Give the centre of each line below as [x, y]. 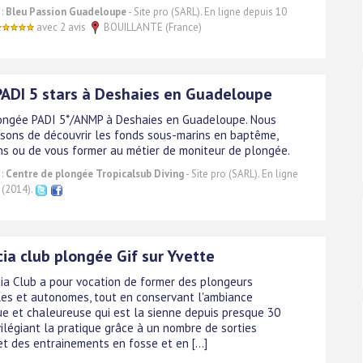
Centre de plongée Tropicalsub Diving [95, 173]
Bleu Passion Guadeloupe [66, 11]
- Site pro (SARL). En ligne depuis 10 [207, 11]
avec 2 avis [60, 27]
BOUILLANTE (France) [152, 27]
